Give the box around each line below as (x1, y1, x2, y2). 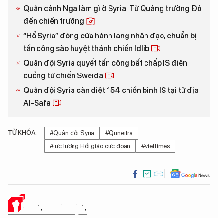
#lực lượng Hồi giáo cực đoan (50, 143, 130, 150)
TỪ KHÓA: (8, 129, 37, 137)
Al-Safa (23, 98, 52, 108)
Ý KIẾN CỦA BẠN (13, 200, 87, 215)
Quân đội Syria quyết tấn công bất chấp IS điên (23, 58, 187, 68)
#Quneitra (105, 129, 133, 137)
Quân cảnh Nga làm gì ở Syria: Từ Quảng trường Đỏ (23, 4, 201, 14)
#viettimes (141, 143, 170, 150)
